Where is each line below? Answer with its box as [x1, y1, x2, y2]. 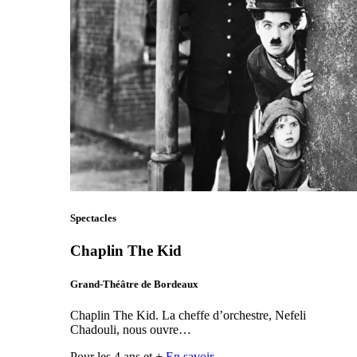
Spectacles [70, 212, 116, 225]
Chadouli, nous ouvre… [70, 322, 191, 336]
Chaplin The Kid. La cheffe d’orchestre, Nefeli [70, 308, 306, 322]
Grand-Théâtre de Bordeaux [70, 277, 198, 290]
